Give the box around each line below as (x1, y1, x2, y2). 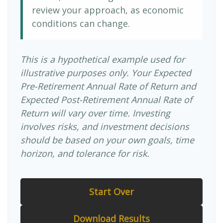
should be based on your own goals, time (20, 134, 194, 146)
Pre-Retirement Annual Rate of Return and (20, 80, 196, 92)
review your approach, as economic (32, 4, 184, 16)
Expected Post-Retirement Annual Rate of (20, 94, 192, 106)
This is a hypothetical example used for (20, 53, 185, 65)
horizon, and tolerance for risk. (20, 147, 149, 159)
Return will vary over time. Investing (20, 107, 170, 119)
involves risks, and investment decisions (20, 120, 189, 132)
